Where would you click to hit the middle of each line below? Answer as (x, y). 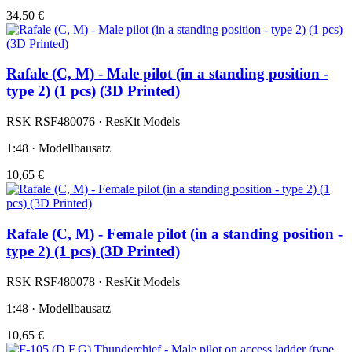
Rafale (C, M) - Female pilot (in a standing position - (174, 233)
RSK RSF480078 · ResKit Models (93, 281)
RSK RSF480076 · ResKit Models (93, 122)
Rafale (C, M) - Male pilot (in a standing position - (167, 74)
